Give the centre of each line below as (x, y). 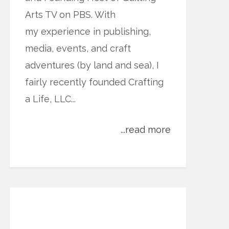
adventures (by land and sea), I (92, 65)
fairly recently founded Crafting (94, 82)
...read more (146, 130)
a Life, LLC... (50, 99)
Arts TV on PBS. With (70, 15)
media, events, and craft (78, 48)
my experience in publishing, (88, 31)
